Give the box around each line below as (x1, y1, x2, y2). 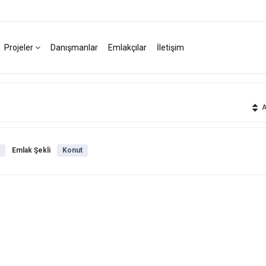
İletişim (157, 43, 184, 52)
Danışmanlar (50, 43, 98, 52)
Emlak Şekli (12, 146, 50, 155)
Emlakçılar (108, 43, 147, 52)
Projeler (4, 43, 35, 52)
